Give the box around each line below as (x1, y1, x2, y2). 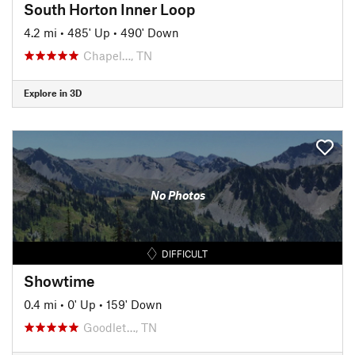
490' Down (120, 25, 179, 40)
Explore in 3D (24, 87, 82, 98)
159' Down (106, 296, 162, 311)
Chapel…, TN (83, 48, 152, 63)
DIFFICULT (162, 247, 208, 259)
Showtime (24, 271, 95, 290)
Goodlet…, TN (83, 319, 157, 334)
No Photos (150, 188, 205, 202)
